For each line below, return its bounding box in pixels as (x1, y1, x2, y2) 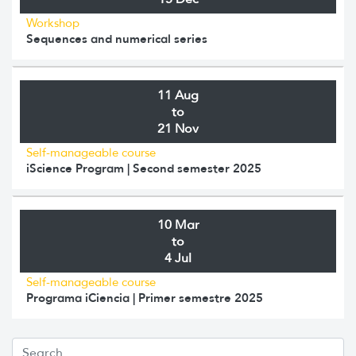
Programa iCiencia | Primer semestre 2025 (26, 289, 263, 305)
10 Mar (157, 216, 199, 232)
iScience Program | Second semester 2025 (26, 160, 261, 176)
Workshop (26, 15, 79, 30)
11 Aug (157, 87, 199, 103)
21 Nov (157, 120, 199, 136)
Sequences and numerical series (26, 30, 207, 46)
